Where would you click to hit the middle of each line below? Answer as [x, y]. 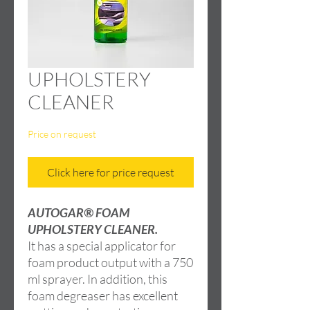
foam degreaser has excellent [103, 295]
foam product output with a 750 [110, 262]
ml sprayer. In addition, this [98, 279]
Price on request [62, 134]
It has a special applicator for [102, 246]
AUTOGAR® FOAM [79, 212]
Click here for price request [111, 172]
